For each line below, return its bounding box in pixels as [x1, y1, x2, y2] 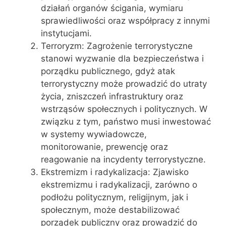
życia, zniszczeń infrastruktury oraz [41, 91, 183, 101]
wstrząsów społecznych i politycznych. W [41, 103, 207, 114]
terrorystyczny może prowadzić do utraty [41, 78, 207, 89]
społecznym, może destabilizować [41, 204, 180, 215]
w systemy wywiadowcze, [41, 129, 147, 139]
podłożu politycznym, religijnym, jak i [41, 192, 188, 202]
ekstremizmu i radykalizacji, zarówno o [41, 179, 197, 190]
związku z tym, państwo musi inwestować [41, 116, 211, 127]
